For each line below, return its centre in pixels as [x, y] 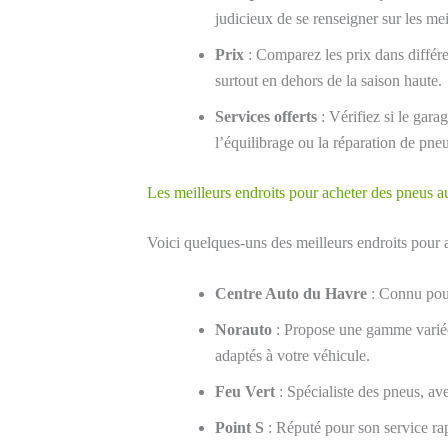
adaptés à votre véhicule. [292, 356]
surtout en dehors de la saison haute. [328, 80]
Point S [239, 428]
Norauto [243, 330]
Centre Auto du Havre [291, 294]
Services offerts [266, 116]
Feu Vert [245, 392]
